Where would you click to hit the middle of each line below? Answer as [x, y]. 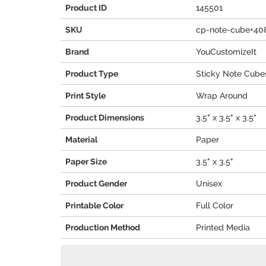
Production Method [103, 227]
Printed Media [223, 227]
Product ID [86, 8]
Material [81, 140]
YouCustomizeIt [226, 52]
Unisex [209, 183]
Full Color [215, 205]
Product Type [92, 74]
